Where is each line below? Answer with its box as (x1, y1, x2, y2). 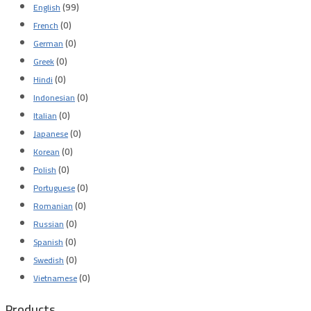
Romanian (33, 198, 73, 215)
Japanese (33, 126, 68, 142)
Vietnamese (33, 270, 77, 287)
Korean (33, 144, 60, 160)
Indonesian (33, 90, 75, 106)
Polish (33, 162, 56, 178)
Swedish (33, 252, 64, 269)
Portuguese (33, 180, 75, 196)
